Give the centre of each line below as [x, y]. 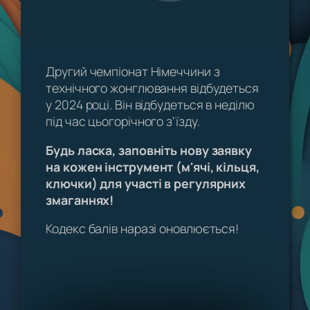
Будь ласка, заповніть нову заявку [149, 150]
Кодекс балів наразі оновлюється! [143, 229]
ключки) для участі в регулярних [146, 183]
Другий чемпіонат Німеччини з [133, 71]
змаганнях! [80, 200]
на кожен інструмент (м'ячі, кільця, [153, 166]
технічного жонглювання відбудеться [152, 88]
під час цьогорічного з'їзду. [123, 121]
